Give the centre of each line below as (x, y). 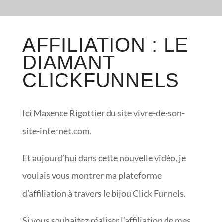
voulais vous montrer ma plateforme (92, 175)
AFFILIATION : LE (105, 45)
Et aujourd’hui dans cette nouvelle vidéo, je (104, 158)
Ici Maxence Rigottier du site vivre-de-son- (103, 113)
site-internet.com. (57, 131)
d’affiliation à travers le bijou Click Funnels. (104, 193)
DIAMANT (68, 62)
